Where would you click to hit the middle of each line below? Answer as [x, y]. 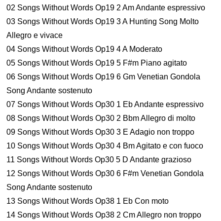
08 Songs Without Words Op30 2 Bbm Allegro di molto [101, 118]
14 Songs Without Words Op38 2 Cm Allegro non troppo [104, 215]
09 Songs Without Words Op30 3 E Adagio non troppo [101, 132]
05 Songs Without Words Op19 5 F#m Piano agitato [97, 63]
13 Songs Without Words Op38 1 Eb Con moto [88, 201]
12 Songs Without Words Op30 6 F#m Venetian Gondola [105, 173]
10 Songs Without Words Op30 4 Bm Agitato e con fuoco [105, 146]
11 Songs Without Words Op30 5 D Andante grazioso [99, 160]
